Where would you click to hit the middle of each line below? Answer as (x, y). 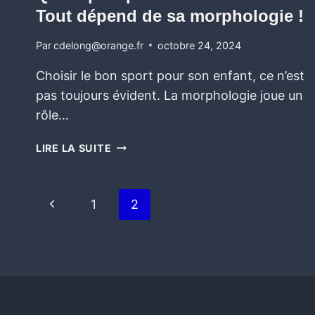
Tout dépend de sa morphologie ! (170, 16)
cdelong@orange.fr (99, 45)
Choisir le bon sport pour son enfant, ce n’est (170, 75)
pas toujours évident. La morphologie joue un (169, 95)
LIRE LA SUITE (74, 148)
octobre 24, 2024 (200, 45)
